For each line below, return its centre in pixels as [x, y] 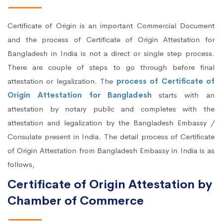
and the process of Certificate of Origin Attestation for [111, 40]
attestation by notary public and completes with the [111, 109]
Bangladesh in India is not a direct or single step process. [111, 54]
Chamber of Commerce [76, 201]
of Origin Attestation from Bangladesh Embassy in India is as [111, 151]
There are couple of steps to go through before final [111, 67]
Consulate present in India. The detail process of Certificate [111, 137]
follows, [21, 165]
